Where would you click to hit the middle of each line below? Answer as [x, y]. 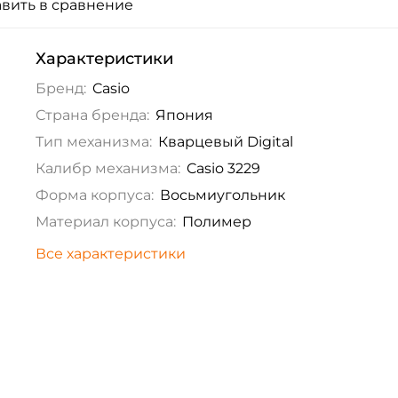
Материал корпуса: [105, 222]
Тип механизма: [93, 142]
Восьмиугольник [222, 195]
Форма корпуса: [94, 195]
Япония [184, 115]
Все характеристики [110, 254]
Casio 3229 [223, 169]
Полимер [216, 222]
